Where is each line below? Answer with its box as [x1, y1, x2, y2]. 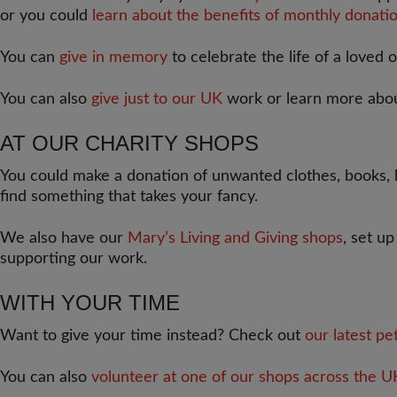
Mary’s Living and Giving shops [128, 230, 343, 246]
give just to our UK [91, 91, 222, 107]
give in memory [59, 50, 167, 66]
